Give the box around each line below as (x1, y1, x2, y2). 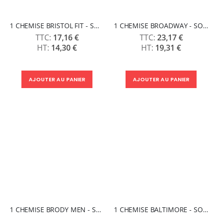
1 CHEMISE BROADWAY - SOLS (202, 20, 208, 30)
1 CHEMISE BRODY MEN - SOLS (95, 204, 101, 214)
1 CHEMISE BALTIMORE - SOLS (202, 204, 208, 214)
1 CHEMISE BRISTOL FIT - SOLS (93, 20, 99, 30)
